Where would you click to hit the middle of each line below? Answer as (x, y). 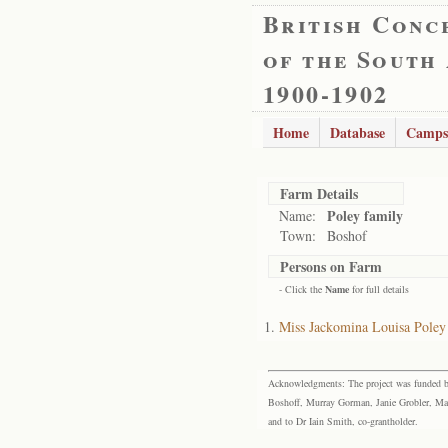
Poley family (365, 215)
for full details (379, 289)
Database (357, 132)
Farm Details (319, 193)
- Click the (302, 289)
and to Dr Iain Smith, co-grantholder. (343, 421)
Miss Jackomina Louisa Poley (362, 326)
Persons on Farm (331, 266)
